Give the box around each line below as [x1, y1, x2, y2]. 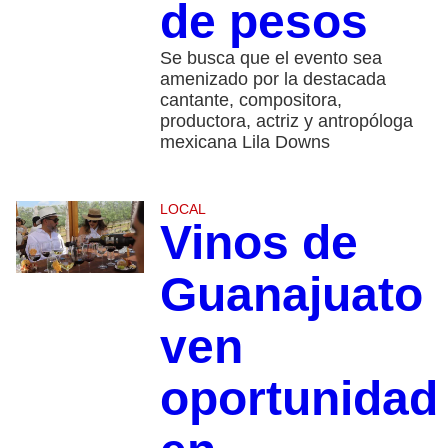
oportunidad [159, 372, 438, 426]
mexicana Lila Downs [159, 132, 330, 153]
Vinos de [159, 216, 358, 270]
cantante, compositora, [159, 90, 342, 111]
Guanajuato [159, 268, 423, 322]
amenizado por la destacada [159, 69, 386, 90]
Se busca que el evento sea [159, 48, 382, 69]
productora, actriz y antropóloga [159, 111, 413, 132]
